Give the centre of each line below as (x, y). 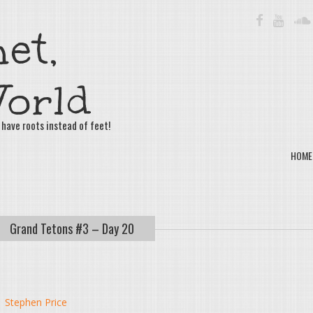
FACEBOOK (283, 19)
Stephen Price (36, 302)
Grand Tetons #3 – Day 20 (72, 228)
